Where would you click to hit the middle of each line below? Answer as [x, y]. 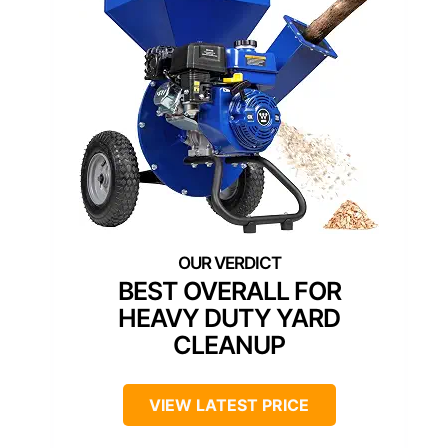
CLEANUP [229, 345]
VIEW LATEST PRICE [229, 405]
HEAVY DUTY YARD [229, 318]
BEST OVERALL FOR [229, 291]
